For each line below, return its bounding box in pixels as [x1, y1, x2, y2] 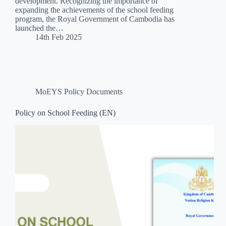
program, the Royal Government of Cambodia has [15, 15, 175, 24]
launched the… [15, 24, 64, 33]
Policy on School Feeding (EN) [15, 108, 116, 118]
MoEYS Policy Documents [35, 87, 123, 96]
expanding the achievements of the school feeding [15, 6, 174, 15]
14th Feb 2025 [35, 33, 82, 42]
